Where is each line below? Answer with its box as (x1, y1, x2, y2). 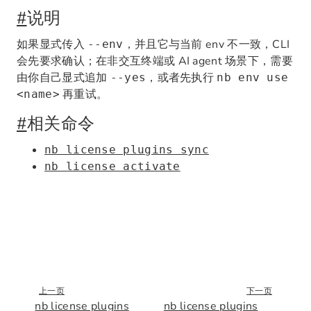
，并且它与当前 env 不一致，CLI (123, 37, 290, 52)
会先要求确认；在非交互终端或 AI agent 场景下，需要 (17, 53, 293, 69)
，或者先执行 (146, 70, 217, 85)
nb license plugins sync (44, 143, 209, 156)
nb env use (217, 71, 289, 84)
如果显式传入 (17, 37, 88, 52)
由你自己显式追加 (17, 70, 110, 85)
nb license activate (44, 160, 180, 173)
